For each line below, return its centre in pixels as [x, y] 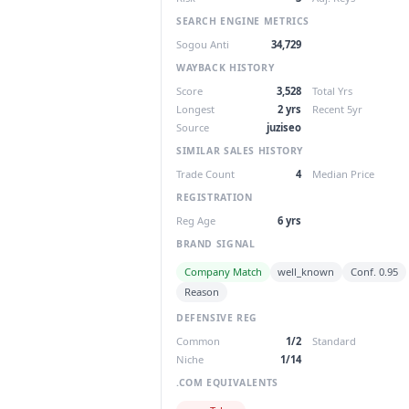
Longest [195, 109]
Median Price [343, 173]
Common [198, 341]
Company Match [223, 271]
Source [193, 127]
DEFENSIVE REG [217, 317]
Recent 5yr [337, 109]
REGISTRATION [215, 197]
